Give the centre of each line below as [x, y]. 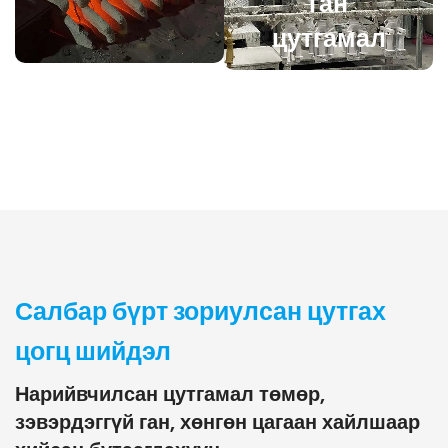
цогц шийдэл [93, 350]
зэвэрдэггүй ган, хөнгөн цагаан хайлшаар [217, 422]
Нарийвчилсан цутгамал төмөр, [170, 394]
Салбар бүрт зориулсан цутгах [200, 310]
